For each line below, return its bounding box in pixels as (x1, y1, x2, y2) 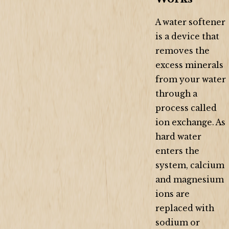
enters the (155, 146, 199, 156)
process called (155, 103, 217, 113)
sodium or (155, 218, 200, 228)
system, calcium (155, 161, 224, 171)
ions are (155, 189, 190, 199)
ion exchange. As (155, 118, 225, 128)
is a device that (155, 32, 219, 42)
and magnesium (155, 175, 224, 185)
